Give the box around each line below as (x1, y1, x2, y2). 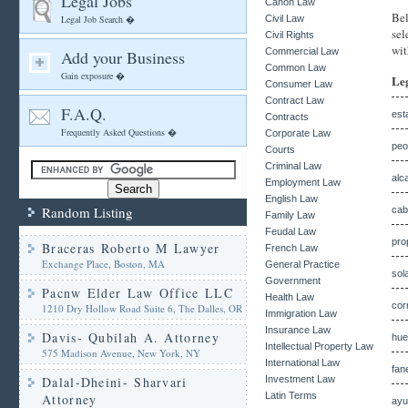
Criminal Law (265, 160, 321, 171)
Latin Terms (265, 390, 317, 401)
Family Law (265, 209, 315, 220)
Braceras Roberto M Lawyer (42, 240, 220, 257)
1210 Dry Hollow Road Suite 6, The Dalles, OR (42, 301, 242, 315)
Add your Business (61, 46, 185, 68)
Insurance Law (265, 324, 331, 335)
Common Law (265, 62, 326, 73)
